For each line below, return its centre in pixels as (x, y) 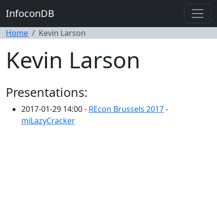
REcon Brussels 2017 (126, 109)
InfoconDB (30, 13)
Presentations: (47, 92)
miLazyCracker (48, 121)
